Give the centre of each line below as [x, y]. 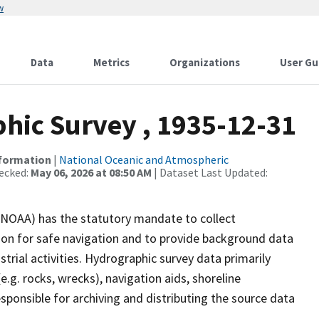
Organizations [205, 62]
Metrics [111, 62]
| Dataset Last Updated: [210, 172]
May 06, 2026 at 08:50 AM [91, 172]
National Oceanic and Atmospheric [144, 159]
